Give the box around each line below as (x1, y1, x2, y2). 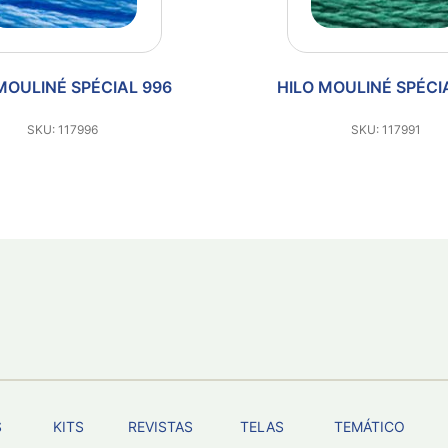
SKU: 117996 (26, 121, 98, 137)
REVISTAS (127, 418, 193, 435)
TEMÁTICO (333, 418, 405, 435)
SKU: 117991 (351, 121, 421, 137)
